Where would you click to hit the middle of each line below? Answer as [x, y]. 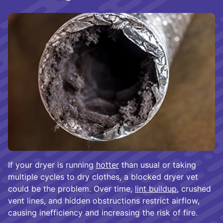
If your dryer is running [52, 165]
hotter [108, 165]
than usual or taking [158, 165]
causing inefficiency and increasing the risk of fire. [103, 213]
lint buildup [156, 189]
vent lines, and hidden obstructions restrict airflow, [104, 201]
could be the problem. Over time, [71, 189]
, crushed [194, 189]
